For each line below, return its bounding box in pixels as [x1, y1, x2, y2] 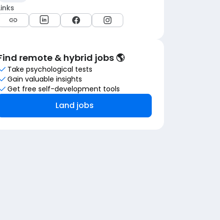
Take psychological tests [7, 64, 92, 74]
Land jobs [55, 100, 94, 111]
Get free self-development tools [7, 84, 120, 94]
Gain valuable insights [7, 74, 82, 84]
